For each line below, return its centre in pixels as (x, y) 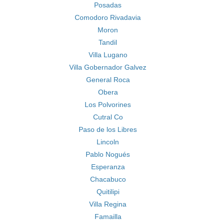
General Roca (108, 80)
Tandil (108, 42)
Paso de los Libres (108, 129)
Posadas (108, 5)
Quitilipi (108, 192)
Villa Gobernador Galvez (108, 67)
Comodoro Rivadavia (108, 17)
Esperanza (108, 167)
